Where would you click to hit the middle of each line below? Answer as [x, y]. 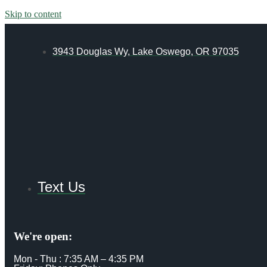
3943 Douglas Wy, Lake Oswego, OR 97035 [146, 52]
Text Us [61, 187]
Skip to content [33, 14]
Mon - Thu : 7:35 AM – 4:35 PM [79, 259]
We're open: [43, 237]
